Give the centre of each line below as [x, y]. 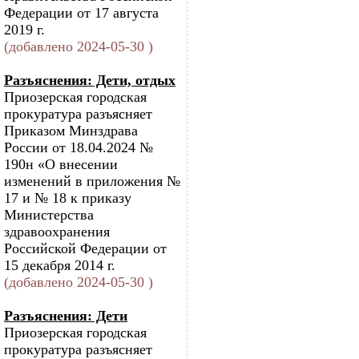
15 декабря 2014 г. [60, 265]
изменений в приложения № [92, 181]
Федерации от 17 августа [81, 13]
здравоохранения [57, 232]
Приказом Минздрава [71, 131]
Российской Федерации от [85, 248]
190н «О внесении [61, 164]
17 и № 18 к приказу [68, 198]
